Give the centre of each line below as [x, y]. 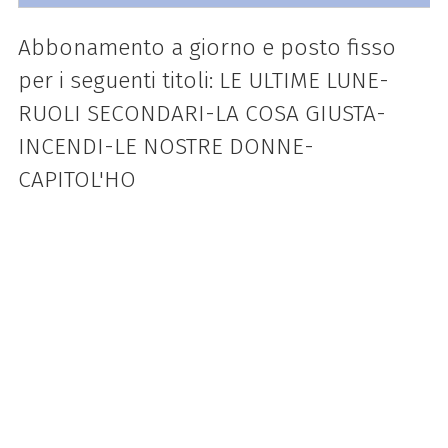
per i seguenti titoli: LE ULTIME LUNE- [203, 80]
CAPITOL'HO [76, 179]
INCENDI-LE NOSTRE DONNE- [165, 146]
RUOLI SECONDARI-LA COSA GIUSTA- [201, 113]
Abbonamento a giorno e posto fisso [206, 47]
